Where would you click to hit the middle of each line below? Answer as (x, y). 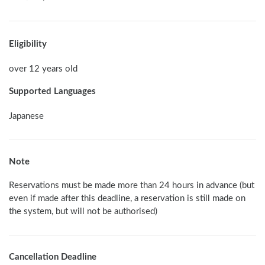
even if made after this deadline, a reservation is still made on (127, 199)
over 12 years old (43, 69)
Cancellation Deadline (53, 257)
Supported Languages (52, 92)
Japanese (26, 117)
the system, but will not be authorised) (84, 212)
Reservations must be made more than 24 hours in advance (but (132, 186)
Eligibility (28, 44)
